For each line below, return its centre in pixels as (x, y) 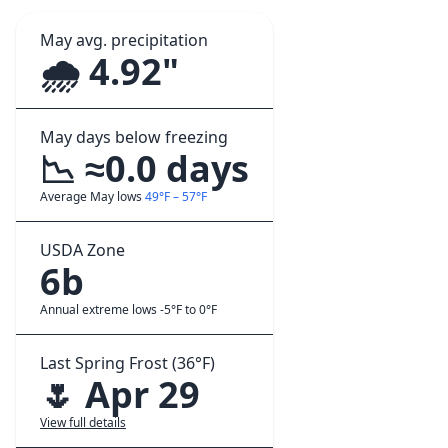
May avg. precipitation (124, 40)
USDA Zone (82, 250)
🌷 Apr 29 (120, 394)
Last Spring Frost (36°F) (127, 363)
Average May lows (92, 196)
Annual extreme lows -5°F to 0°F (128, 309)
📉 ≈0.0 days (144, 168)
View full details (83, 422)
